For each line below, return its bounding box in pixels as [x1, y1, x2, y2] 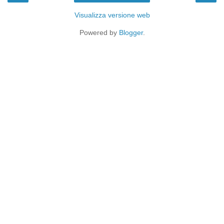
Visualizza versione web [74, 10, 150, 19]
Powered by [79, 28, 119, 36]
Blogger [118, 28, 143, 36]
